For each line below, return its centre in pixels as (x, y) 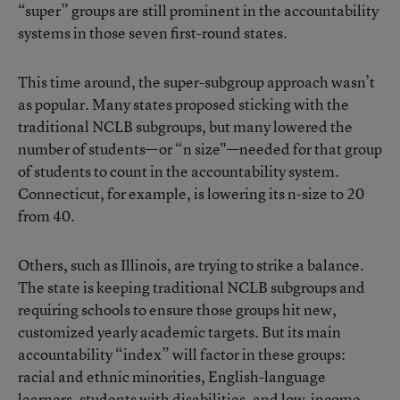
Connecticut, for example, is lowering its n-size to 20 (191, 193)
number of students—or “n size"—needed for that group (200, 149)
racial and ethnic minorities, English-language (172, 376)
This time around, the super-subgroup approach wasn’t (196, 82)
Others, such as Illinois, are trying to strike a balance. (191, 265)
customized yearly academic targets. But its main (179, 332)
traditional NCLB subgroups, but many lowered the (185, 126)
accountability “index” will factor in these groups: (182, 354)
